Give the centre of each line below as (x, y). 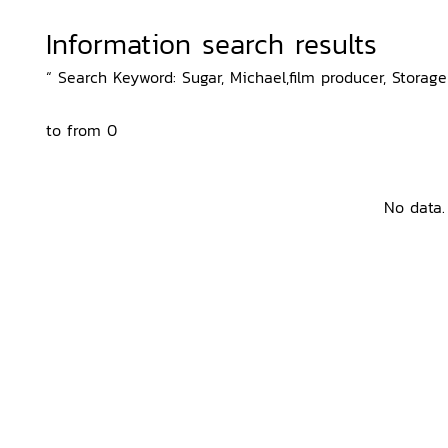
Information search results (211, 44)
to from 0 (81, 130)
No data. (414, 207)
